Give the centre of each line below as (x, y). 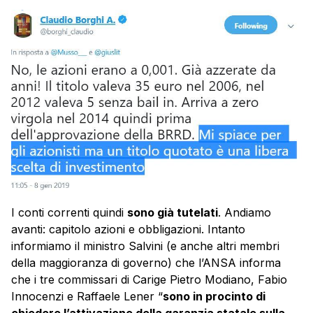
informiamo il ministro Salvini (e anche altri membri (145, 246)
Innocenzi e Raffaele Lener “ (87, 297)
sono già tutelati (173, 213)
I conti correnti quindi (69, 213)
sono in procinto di (214, 297)
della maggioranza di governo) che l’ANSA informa (146, 263)
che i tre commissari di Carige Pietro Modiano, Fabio (149, 280)
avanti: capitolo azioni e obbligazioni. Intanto (128, 230)
